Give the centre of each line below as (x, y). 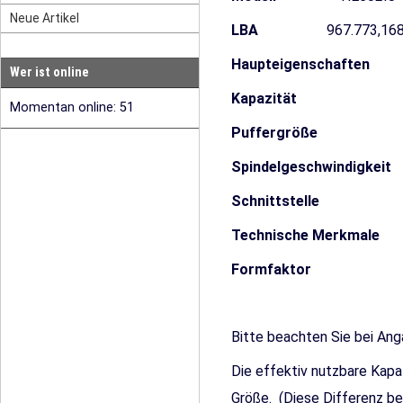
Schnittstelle (284, 201)
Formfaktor (273, 269)
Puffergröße (278, 133)
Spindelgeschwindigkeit (311, 167)
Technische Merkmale (305, 235)
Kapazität (268, 99)
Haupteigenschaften (302, 64)
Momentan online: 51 (72, 107)
